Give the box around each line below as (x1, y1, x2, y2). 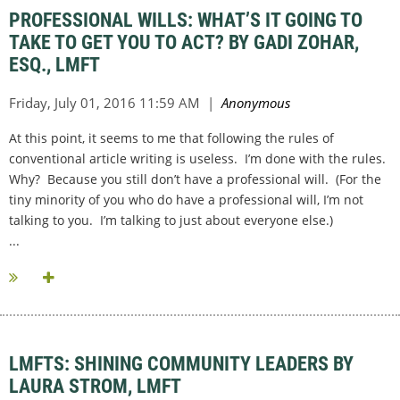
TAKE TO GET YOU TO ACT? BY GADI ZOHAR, (9, 31, 359, 54)
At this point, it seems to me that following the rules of (9, 129, 334, 147)
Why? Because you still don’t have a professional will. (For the (9, 171, 381, 188)
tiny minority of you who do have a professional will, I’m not (9, 191, 363, 209)
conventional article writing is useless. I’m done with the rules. (9, 150, 389, 168)
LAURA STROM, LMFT (9, 375, 181, 398)
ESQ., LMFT (9, 54, 100, 77)
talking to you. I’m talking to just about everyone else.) (9, 212, 340, 229)
